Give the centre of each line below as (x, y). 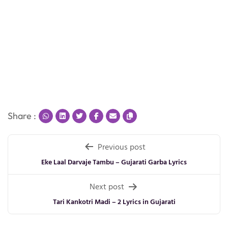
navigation (48, 169)
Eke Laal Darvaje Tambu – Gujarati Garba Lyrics (114, 162)
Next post (107, 187)
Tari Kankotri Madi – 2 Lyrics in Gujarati (114, 202)
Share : (22, 116)
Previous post (121, 147)
